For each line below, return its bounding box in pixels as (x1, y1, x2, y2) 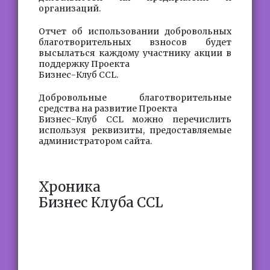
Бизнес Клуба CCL (39, 194, 163, 211)
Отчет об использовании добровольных (39, 26, 231, 37)
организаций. (39, 3, 101, 14)
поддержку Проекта (39, 58, 130, 69)
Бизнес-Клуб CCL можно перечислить (39, 114, 231, 125)
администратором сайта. (39, 136, 152, 146)
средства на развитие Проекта (39, 103, 177, 114)
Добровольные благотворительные (39, 92, 231, 103)
